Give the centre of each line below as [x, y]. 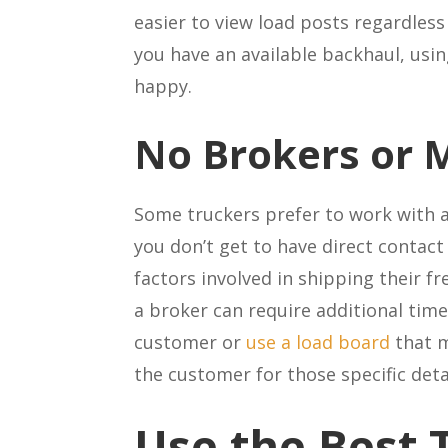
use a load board [318, 341]
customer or [190, 341]
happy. [166, 85]
